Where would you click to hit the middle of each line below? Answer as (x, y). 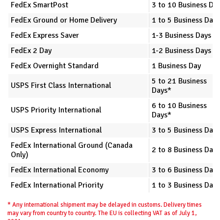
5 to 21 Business (179, 81)
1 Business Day (176, 66)
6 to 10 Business (179, 105)
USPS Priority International (56, 110)
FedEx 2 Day (31, 50)
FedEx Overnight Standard (55, 66)
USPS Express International (56, 130)
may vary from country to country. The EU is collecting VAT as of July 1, (102, 213)
